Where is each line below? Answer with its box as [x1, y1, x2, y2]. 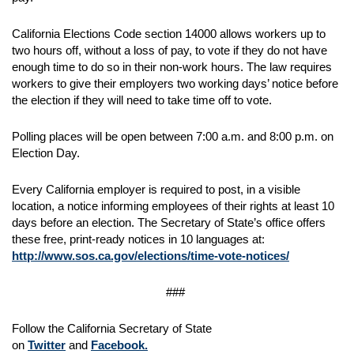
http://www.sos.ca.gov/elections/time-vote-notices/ [12, 249, 289, 262]
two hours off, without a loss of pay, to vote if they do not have [12, 43, 327, 57]
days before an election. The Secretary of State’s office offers [12, 216, 326, 229]
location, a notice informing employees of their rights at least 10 [12, 199, 334, 213]
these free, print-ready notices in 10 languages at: [12, 232, 265, 246]
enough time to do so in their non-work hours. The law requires [12, 60, 332, 73]
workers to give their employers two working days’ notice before [12, 77, 338, 90]
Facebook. [91, 338, 148, 352]
